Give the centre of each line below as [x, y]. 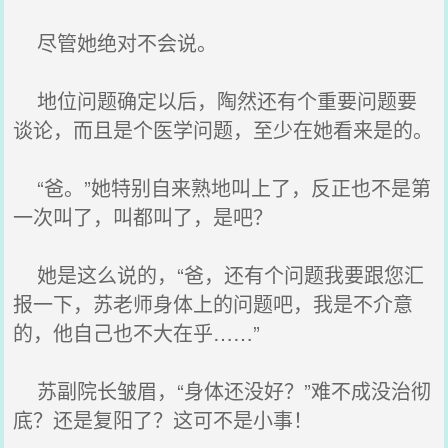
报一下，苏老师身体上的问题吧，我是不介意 [213, 303]
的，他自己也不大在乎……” [137, 332]
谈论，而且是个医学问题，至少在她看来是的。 [223, 129]
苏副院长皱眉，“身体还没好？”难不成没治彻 [222, 390]
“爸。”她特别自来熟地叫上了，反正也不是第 [222, 187]
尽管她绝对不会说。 [115, 42]
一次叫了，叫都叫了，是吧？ [143, 216]
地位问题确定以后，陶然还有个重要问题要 [215, 100]
